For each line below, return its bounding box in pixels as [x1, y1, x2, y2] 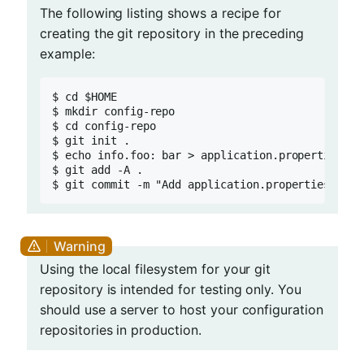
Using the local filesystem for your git [40, 260, 271, 277]
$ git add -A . [52, 162, 143, 176]
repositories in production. [40, 321, 201, 338]
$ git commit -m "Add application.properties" [52, 177, 337, 191]
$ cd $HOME [52, 89, 117, 103]
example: [40, 45, 95, 62]
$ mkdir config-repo [52, 104, 175, 118]
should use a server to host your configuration [40, 301, 323, 318]
